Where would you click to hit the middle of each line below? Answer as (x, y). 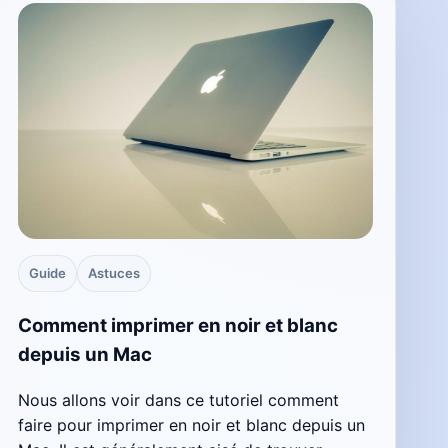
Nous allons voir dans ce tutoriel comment (178, 399)
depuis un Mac (84, 354)
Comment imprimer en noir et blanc (177, 325)
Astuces (113, 273)
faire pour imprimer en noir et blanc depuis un (191, 424)
